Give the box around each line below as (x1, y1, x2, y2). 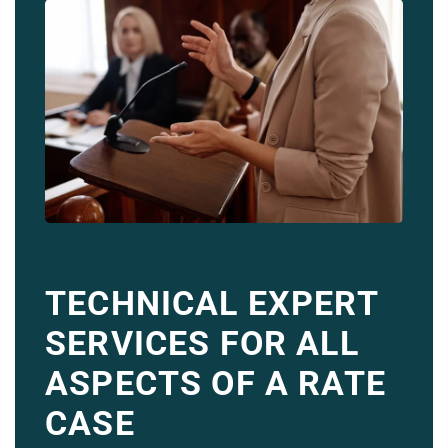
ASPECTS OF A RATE (45, 362, 386, 403)
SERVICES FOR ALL (45, 322, 359, 363)
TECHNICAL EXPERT (45, 282, 378, 323)
